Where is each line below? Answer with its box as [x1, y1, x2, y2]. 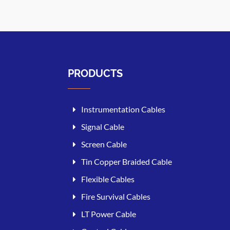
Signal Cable [81, 121, 124, 131]
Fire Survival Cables [81, 191, 150, 201]
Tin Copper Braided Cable [81, 156, 172, 166]
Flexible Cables [81, 174, 135, 184]
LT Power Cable [81, 208, 136, 219]
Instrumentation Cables [81, 104, 165, 114]
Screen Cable [81, 139, 127, 149]
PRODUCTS [68, 67, 123, 80]
